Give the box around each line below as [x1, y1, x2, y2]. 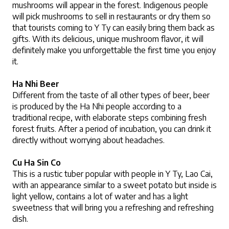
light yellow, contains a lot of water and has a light [12, 191, 188, 202]
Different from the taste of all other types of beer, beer [12, 90, 210, 101]
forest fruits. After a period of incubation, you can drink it [12, 124, 211, 134]
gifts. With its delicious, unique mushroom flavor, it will [12, 34, 203, 44]
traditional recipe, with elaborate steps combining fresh [12, 112, 207, 123]
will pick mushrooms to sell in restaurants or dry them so [12, 11, 211, 22]
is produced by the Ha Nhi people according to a [12, 101, 181, 112]
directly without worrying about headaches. [12, 135, 165, 146]
